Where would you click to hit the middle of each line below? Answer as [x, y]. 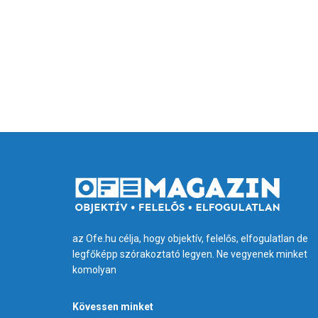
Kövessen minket [113, 306]
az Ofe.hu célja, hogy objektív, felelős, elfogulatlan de [190, 238]
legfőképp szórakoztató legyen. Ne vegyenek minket [190, 254]
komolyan [94, 269]
